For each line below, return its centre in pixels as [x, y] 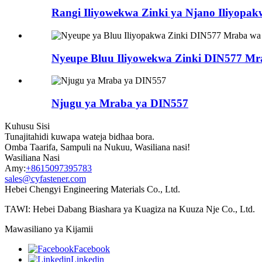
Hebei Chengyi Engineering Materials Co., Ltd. [92, 189]
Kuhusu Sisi [27, 126]
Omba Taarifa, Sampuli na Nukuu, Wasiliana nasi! [97, 147]
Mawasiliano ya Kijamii [49, 229]
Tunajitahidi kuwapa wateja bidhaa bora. [80, 136]
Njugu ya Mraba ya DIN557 [120, 104]
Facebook [92, 249]
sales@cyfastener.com [45, 178]
